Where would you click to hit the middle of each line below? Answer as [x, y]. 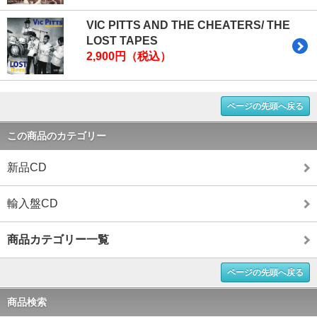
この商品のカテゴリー [57, 136]
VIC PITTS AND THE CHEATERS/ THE [188, 25]
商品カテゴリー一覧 [58, 239]
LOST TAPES [122, 40]
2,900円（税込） [129, 56]
